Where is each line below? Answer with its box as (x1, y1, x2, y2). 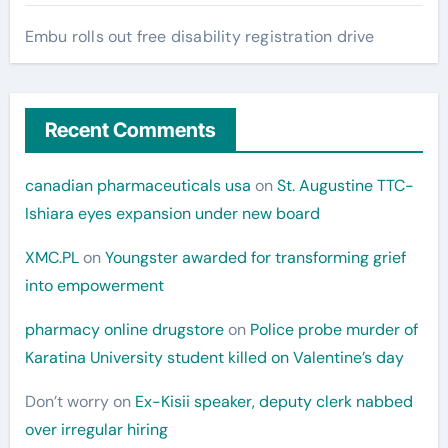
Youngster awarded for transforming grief (104, 246, 406, 268)
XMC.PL (24, 246, 79, 268)
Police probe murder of (249, 318, 418, 340)
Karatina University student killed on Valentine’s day (24, 346, 404, 368)
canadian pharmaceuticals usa (24, 174, 251, 196)
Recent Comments (44, 117, 216, 142)
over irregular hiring (24, 418, 168, 440)
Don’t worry (24, 390, 109, 412)
